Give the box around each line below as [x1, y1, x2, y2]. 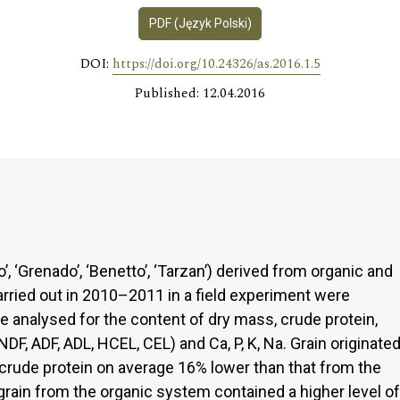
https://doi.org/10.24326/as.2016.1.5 [112, 53, 321, 74]
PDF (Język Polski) [148, 15, 252, 30]
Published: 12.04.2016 [135, 82, 265, 104]
